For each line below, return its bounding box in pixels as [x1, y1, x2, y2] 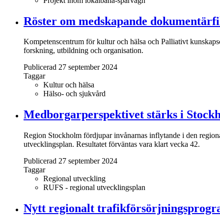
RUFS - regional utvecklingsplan [43, 183, 145, 192]
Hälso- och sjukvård [43, 89, 106, 98]
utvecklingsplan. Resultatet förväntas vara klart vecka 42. [24, 140, 200, 149]
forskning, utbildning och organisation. [24, 46, 145, 55]
